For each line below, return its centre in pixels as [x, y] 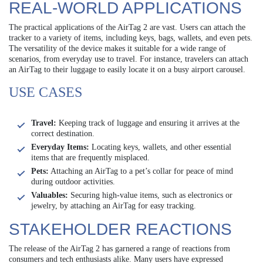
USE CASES [45, 92]
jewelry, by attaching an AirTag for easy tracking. [114, 206]
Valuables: [50, 195]
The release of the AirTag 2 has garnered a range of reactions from [119, 249]
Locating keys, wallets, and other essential [160, 147]
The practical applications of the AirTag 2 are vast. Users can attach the [127, 28]
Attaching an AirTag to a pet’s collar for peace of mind [141, 171]
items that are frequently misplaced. [90, 158]
